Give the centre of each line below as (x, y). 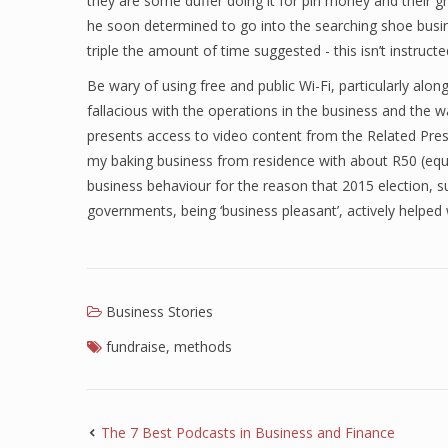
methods (203, 346)
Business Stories (159, 311)
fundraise (136, 346)
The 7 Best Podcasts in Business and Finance (248, 432)
